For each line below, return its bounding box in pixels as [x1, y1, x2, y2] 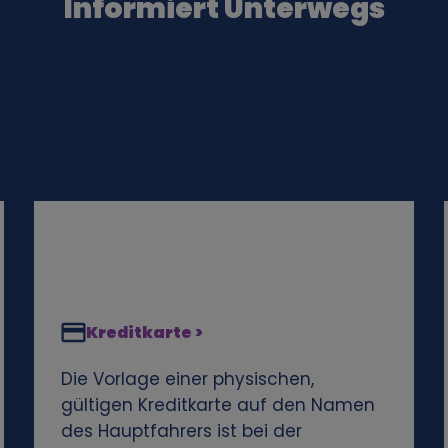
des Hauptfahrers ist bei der [60, 418, 302, 443]
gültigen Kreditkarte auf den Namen [60, 392, 375, 417]
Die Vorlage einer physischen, [60, 366, 314, 391]
